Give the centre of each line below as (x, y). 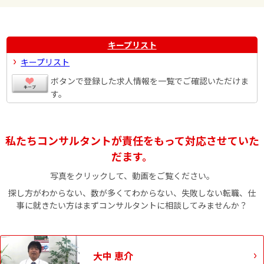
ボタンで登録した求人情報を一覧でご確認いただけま (150, 80)
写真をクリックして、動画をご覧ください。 (132, 175)
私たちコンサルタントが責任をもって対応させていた (132, 140)
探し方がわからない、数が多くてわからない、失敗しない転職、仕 (132, 192)
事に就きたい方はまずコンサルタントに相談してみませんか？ (132, 205)
